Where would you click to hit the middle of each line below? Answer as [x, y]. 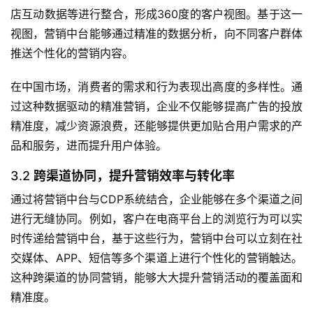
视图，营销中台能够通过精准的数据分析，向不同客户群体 [156, 34]
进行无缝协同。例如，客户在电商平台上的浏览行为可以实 [156, 219]
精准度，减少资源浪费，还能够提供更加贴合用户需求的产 [156, 126]
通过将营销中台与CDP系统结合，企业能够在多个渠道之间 [156, 199]
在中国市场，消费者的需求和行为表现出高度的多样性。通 [156, 87]
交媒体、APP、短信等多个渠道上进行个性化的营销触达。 [156, 258]
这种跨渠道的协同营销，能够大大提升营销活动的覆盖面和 [156, 278]
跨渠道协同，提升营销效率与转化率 [134, 176]
